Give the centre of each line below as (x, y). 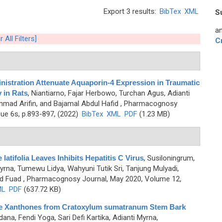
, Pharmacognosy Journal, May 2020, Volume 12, (101, 179)
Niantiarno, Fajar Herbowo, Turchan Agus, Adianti (110, 93)
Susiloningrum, (171, 158)
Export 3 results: (131, 11)
